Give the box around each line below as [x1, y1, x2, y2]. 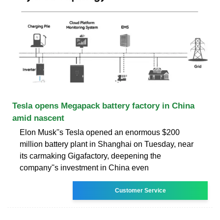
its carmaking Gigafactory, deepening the [20, 151, 161, 160]
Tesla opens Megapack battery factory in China [12, 101, 194, 110]
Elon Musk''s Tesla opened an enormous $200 [20, 128, 180, 137]
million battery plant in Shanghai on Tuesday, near [20, 139, 193, 148]
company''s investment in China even [20, 163, 149, 172]
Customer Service [114, 187, 166, 194]
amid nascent [12, 113, 64, 123]
